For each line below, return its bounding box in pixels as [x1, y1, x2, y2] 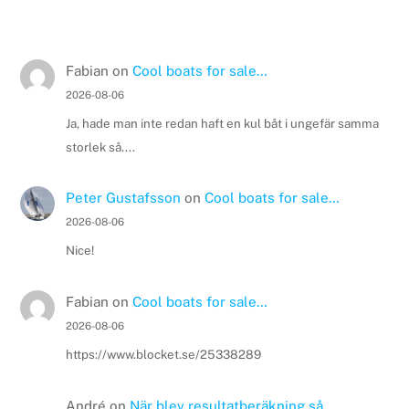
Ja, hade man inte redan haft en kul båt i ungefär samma [65, 115, 379, 131]
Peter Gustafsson [65, 190, 181, 206]
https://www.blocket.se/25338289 [65, 346, 261, 362]
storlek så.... [65, 139, 135, 154]
